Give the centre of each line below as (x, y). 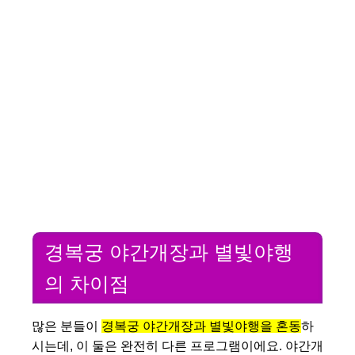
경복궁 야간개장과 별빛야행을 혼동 (201, 326)
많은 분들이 (67, 326)
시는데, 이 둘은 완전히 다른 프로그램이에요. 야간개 (177, 346)
